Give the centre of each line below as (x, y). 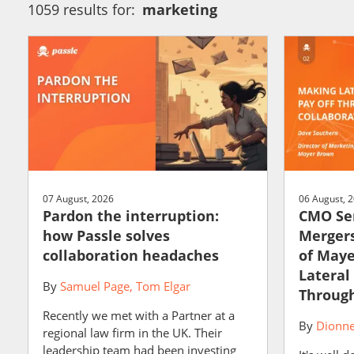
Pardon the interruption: (131, 215)
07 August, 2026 (78, 198)
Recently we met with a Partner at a (139, 315)
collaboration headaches (131, 255)
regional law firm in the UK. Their (132, 332)
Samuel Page (95, 286)
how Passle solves (106, 235)
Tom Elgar (163, 286)
